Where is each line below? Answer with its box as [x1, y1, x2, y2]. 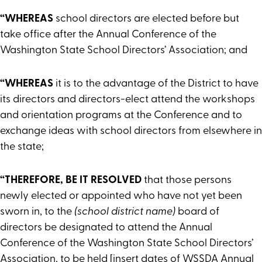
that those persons [144, 175, 232, 187]
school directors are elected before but [53, 13, 239, 25]
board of [175, 206, 219, 218]
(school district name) [74, 206, 175, 218]
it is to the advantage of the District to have [53, 78, 258, 90]
